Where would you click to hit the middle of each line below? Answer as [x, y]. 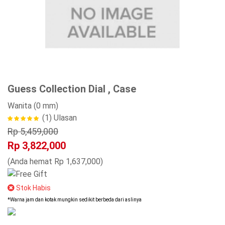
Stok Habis [33, 188]
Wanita [20, 106]
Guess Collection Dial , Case [72, 89]
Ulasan [64, 118]
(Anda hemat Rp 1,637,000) [55, 162]
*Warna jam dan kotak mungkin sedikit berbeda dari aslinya [75, 200]
